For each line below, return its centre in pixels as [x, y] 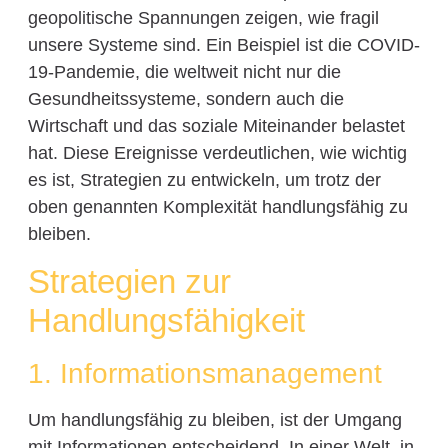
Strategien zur [129, 282]
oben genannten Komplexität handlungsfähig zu [217, 207]
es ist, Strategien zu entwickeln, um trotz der [204, 180]
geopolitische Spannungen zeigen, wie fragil [203, 18]
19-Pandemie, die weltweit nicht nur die [184, 72]
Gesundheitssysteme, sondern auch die [185, 99]
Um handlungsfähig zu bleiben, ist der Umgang [214, 420]
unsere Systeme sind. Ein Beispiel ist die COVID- [223, 45]
